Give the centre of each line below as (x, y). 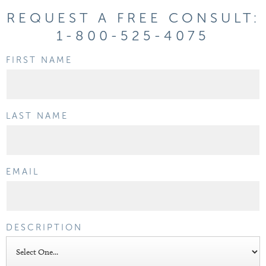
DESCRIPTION (44, 227)
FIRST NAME (39, 60)
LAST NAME (37, 116)
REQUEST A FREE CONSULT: (133, 18)
